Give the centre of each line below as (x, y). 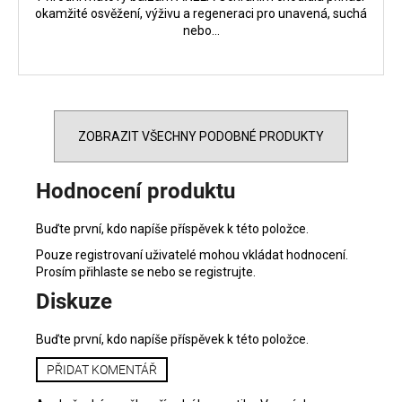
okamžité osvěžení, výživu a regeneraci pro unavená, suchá (201, 14)
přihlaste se (112, 271)
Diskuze (74, 301)
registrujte (224, 271)
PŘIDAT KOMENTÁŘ (102, 369)
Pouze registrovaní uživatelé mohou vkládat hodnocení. (192, 254)
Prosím (57, 271)
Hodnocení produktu (135, 192)
